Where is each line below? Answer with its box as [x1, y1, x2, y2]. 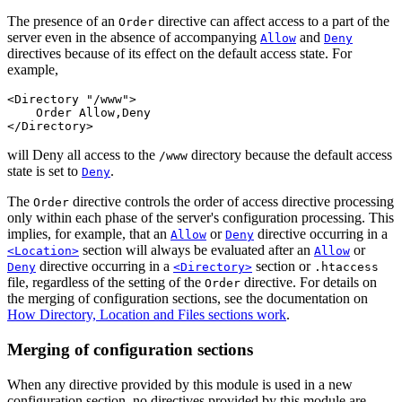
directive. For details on [240, 275, 377, 291]
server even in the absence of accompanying [7, 30, 260, 46]
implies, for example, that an [7, 226, 170, 242]
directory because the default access [188, 147, 392, 163]
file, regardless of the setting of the [7, 275, 205, 291]
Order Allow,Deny [7, 106, 151, 120]
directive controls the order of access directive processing [69, 194, 394, 210]
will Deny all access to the [7, 147, 159, 163]
